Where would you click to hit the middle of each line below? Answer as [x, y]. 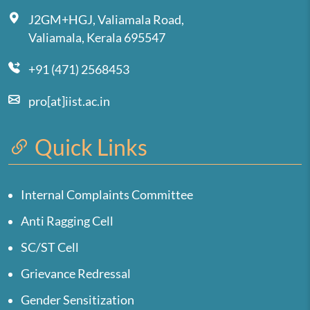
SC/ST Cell [50, 247]
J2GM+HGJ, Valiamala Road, [107, 19]
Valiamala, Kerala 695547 [97, 37]
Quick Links [89, 147]
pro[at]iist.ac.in [69, 101]
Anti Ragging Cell [67, 221]
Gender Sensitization [77, 300]
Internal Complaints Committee [107, 194]
